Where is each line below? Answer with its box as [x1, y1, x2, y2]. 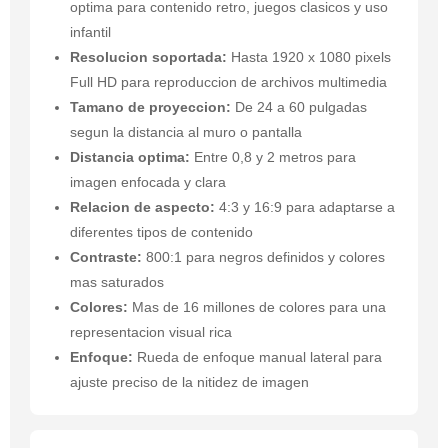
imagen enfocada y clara [70, 174, 226, 191]
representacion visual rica [70, 324, 232, 341]
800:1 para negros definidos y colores [142, 249, 385, 266]
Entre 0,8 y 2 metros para [190, 149, 356, 166]
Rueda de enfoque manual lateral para [133, 349, 382, 366]
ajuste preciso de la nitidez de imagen [70, 374, 309, 391]
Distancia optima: [70, 149, 190, 166]
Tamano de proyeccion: [70, 99, 231, 116]
